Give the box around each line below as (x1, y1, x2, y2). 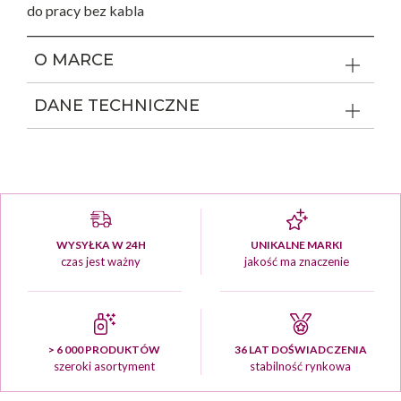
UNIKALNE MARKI (251, 238, 343, 252)
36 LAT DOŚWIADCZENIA (234, 343, 367, 356)
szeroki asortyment (54, 359, 155, 373)
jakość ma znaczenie (244, 254, 349, 269)
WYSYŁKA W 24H (55, 238, 146, 252)
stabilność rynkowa (250, 359, 351, 373)
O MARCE (34, 49, 114, 70)
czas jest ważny (61, 254, 141, 269)
